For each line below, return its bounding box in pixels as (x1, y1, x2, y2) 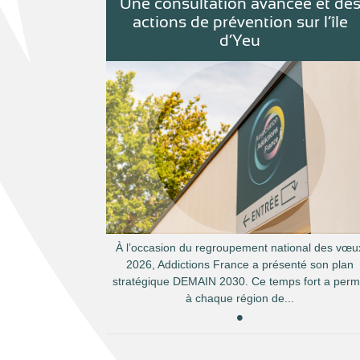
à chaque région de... (186, 292, 295, 305)
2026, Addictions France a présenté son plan (126, 258, 354, 272)
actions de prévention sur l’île (132, 13, 348, 31)
